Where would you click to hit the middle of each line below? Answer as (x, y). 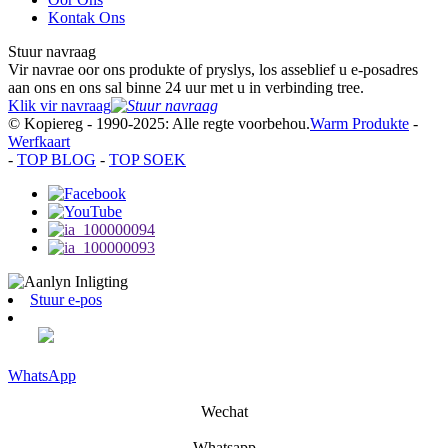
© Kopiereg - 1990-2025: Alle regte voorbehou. (159, 124)
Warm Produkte (359, 124)
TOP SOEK (147, 160)
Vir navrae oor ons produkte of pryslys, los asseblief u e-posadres (213, 70)
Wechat (224, 412)
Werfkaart (39, 142)
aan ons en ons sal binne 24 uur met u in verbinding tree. (186, 88)
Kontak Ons (86, 18)
